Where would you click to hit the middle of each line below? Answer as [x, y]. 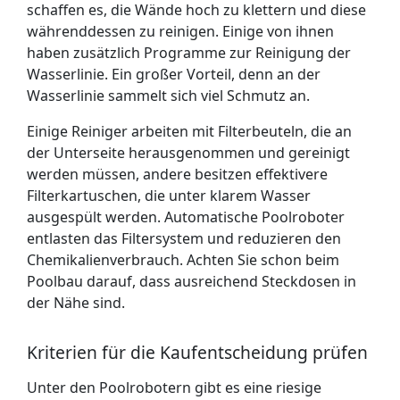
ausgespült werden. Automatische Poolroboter [186, 217]
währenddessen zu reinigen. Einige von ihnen [180, 31]
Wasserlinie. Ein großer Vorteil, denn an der [174, 74]
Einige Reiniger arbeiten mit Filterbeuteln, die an [189, 131]
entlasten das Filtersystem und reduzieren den [184, 238]
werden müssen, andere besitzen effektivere [177, 174]
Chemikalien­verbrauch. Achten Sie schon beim [183, 260]
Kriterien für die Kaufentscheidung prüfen [197, 352]
